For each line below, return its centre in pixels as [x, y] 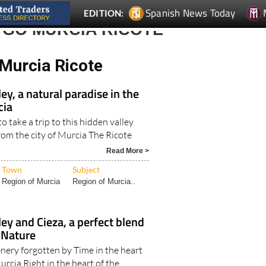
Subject [86, 169]
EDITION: [104, 13]
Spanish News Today [191, 13]
